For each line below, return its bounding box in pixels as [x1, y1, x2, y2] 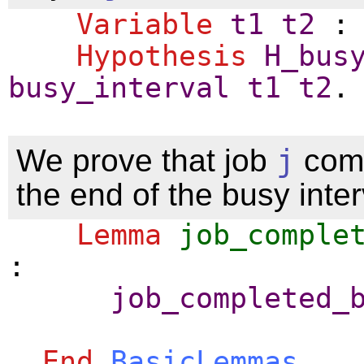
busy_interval [8, 71, 230, 104]
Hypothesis [76, 39, 247, 72]
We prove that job [16, 142, 276, 178]
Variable [76, 7, 213, 41]
